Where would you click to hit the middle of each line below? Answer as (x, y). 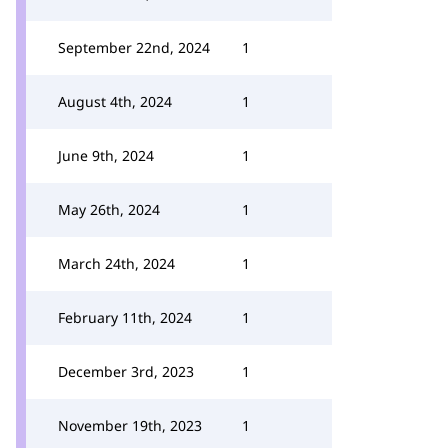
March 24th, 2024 (116, 263)
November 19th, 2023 (130, 425)
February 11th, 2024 (125, 317)
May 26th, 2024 (109, 209)
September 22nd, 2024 (134, 47)
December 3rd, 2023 (126, 371)
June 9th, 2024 (106, 155)
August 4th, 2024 (115, 101)
